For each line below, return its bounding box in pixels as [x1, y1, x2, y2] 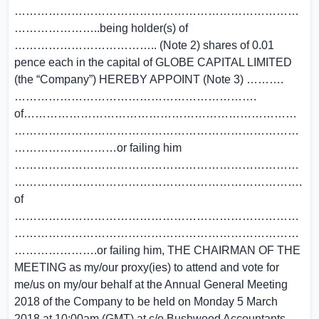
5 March [237, 296, 278, 308]
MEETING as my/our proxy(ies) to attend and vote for [14, 261, 279, 273]
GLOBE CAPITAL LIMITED [155, 56, 292, 68]
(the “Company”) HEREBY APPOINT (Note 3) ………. [14, 73, 283, 85]
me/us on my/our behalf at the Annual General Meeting [14, 278, 288, 291]
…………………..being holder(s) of [14, 22, 188, 34]
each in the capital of [46, 56, 155, 68]
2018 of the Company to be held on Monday [14, 296, 237, 308]
